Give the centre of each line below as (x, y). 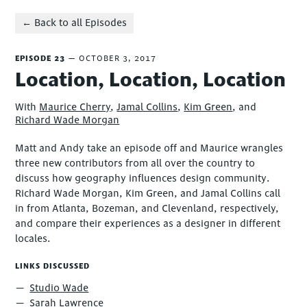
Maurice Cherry (75, 107)
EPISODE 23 (40, 59)
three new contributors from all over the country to (135, 163)
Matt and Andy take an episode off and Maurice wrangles (149, 148)
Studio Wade (59, 288)
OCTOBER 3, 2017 (118, 59)
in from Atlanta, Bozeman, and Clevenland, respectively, (147, 208)
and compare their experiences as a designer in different (148, 223)
